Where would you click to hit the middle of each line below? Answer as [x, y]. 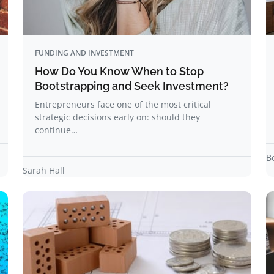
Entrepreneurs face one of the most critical [123, 104]
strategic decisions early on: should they [117, 117]
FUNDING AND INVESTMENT [84, 53]
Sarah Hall [44, 170]
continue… [56, 130]
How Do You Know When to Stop [119, 71]
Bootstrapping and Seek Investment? [132, 86]
